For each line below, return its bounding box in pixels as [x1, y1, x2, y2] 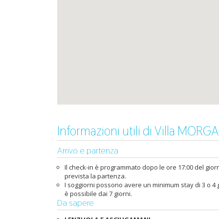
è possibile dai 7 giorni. [65, 189, 132, 198]
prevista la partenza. [65, 172, 126, 180]
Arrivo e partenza [57, 145, 118, 156]
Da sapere [57, 197, 94, 208]
